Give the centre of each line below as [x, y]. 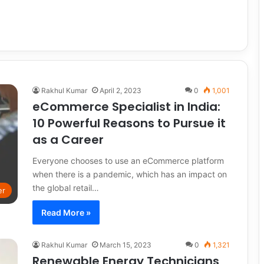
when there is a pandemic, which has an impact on [130, 174]
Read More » [66, 212]
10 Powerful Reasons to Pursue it [129, 123]
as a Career [68, 140]
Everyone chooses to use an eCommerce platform [128, 161]
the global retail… [66, 188]
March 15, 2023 [126, 245]
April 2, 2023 [121, 90]
